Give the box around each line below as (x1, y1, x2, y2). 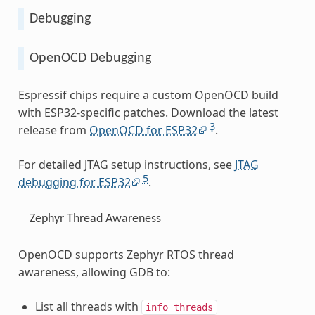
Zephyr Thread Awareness (29, 212, 161, 226)
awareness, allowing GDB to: (18, 264, 170, 281)
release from (18, 122, 89, 138)
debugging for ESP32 (18, 174, 131, 190)
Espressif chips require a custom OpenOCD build (18, 86, 278, 103)
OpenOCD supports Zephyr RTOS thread (18, 247, 234, 263)
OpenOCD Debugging (29, 51, 151, 65)
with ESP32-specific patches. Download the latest (18, 104, 278, 120)
